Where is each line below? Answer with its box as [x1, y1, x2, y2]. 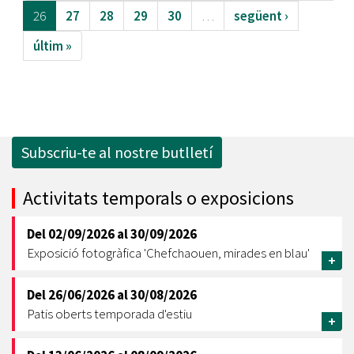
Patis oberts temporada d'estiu [27, 305, 192, 322]
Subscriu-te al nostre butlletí [21, 142, 213, 162]
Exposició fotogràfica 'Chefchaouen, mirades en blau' [27, 244, 310, 262]
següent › [234, 7, 288, 24]
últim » [33, 37, 72, 55]
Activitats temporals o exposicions [23, 186, 294, 210]
